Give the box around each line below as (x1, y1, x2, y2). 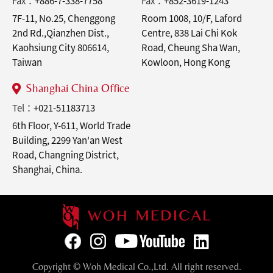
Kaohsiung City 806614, (12, 41, 109, 55)
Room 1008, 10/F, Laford (141, 12, 242, 26)
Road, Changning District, (12, 148, 119, 162)
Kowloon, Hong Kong (141, 55, 230, 69)
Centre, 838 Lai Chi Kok (141, 26, 237, 40)
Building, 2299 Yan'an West (12, 133, 122, 147)
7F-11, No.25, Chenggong (12, 12, 115, 26)
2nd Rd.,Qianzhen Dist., (12, 26, 109, 40)
